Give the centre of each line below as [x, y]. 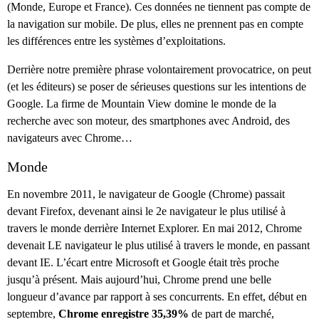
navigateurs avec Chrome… [70, 138]
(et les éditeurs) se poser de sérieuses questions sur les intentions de [157, 87]
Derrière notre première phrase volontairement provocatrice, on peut [159, 70]
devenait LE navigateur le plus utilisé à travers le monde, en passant [158, 246]
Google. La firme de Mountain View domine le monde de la [142, 104]
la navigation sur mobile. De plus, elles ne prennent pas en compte [155, 24]
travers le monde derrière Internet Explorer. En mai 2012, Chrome [155, 229]
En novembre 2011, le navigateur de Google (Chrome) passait [146, 194]
